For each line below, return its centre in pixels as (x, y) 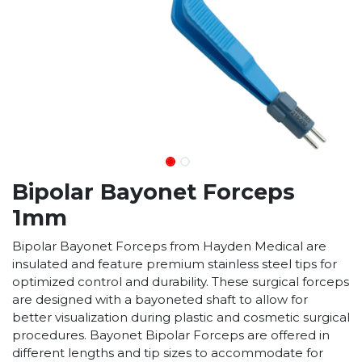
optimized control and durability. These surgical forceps (181, 281)
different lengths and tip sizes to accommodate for (168, 352)
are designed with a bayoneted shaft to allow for (160, 299)
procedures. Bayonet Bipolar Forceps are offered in (171, 335)
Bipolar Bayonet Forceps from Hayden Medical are (169, 246)
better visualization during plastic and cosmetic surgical (181, 317)
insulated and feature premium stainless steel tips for (175, 263)
